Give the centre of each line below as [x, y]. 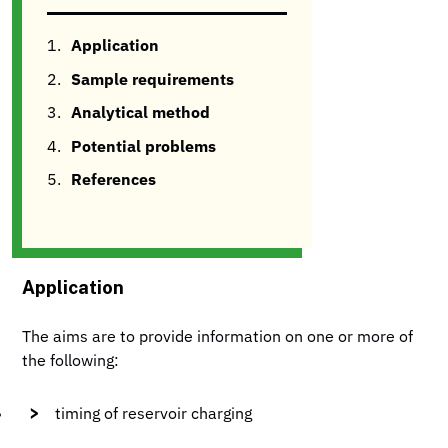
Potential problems [144, 147]
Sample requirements [153, 80]
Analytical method [141, 114]
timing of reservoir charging [154, 414]
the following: [71, 361]
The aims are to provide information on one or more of [218, 337]
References [114, 181]
